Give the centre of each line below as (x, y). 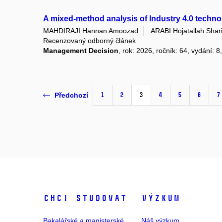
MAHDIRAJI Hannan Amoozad (91, 30)
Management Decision (81, 50)
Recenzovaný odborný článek (89, 40)
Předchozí (71, 95)
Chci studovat (85, 198)
